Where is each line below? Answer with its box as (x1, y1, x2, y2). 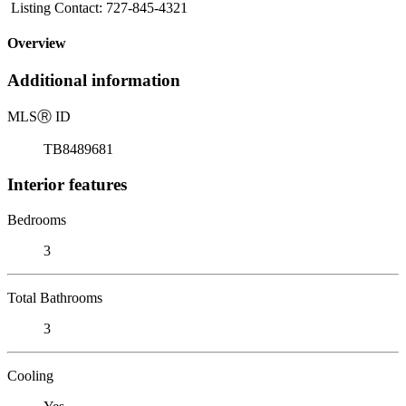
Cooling (7, 367, 53, 383)
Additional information (7, 71, 180, 91)
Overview (7, 35, 66, 52)
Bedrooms (7, 211, 66, 227)
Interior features (7, 174, 127, 194)
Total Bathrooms (7, 289, 102, 305)
